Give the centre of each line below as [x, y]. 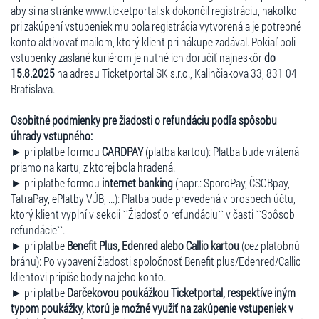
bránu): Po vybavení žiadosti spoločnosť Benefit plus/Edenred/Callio [156, 261]
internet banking [137, 182]
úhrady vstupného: [52, 135]
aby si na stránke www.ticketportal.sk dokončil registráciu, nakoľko [154, 10]
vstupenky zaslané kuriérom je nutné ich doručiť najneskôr [137, 57]
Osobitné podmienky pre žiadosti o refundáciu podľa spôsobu [144, 120]
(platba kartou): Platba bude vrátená [221, 151]
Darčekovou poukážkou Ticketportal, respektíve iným [181, 292]
